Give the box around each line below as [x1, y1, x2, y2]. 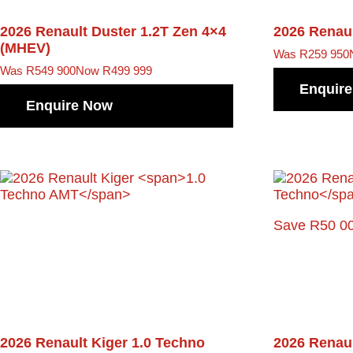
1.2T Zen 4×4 [140, 24, 226, 40]
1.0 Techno [132, 334, 205, 351]
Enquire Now [26, 97, 113, 113]
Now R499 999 [76, 64, 152, 78]
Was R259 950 [273, 47, 350, 61]
